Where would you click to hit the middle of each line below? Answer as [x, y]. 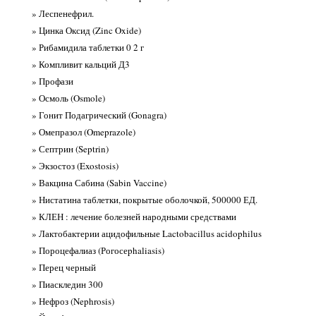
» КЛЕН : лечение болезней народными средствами [134, 217]
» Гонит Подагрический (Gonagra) [99, 115]
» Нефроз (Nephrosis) [73, 302]
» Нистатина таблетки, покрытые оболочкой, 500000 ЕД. [144, 200]
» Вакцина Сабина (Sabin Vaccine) [99, 183]
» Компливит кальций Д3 [80, 65]
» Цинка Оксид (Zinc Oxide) [86, 31]
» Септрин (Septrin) [70, 149]
